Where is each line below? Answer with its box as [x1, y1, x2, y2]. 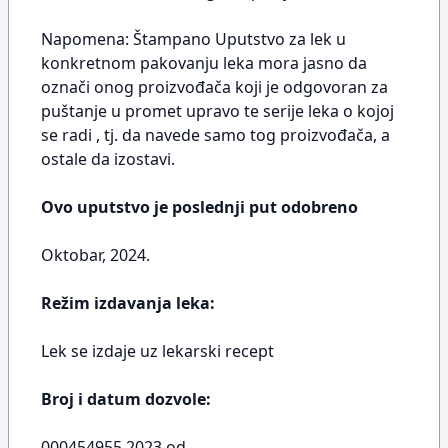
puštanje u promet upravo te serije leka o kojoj [41, 100, 394, 122]
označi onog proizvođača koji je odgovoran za [41, 76, 388, 98]
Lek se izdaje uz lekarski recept [41, 340, 274, 362]
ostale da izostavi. [41, 148, 175, 170]
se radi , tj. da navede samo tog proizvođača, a [41, 124, 390, 146]
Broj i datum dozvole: [41, 388, 211, 410]
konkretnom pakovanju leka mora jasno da [41, 52, 367, 74]
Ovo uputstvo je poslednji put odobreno [41, 196, 358, 218]
